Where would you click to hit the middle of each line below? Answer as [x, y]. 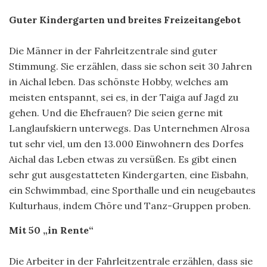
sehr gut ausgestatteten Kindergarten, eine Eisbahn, [129, 174]
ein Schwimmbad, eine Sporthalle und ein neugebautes [132, 190]
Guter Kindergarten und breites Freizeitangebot [125, 19]
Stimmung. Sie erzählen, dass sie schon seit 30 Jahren [131, 66]
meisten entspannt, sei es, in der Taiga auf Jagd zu [124, 97]
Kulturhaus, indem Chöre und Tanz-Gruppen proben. [130, 205]
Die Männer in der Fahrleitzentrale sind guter [113, 50]
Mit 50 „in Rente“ [51, 230]
